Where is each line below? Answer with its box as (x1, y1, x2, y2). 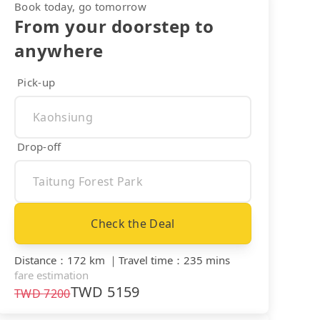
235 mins (184, 252, 230, 267)
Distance (14, 252, 56, 267)
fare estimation (14, 267, 89, 282)
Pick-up (17, 74, 56, 89)
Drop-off (17, 139, 61, 154)
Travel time (119, 252, 173, 267)
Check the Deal (91, 215, 175, 231)
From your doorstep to (14, 14, 214, 38)
